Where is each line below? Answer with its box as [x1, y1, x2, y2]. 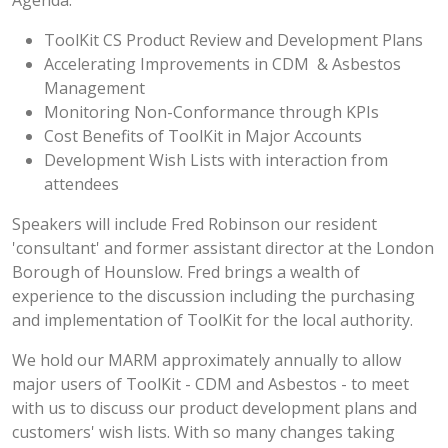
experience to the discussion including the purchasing [12, 285, 415, 307]
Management [44, 77, 145, 99]
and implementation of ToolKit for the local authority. [12, 309, 413, 331]
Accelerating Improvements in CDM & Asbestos [44, 53, 401, 75]
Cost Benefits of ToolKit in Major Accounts [44, 125, 362, 147]
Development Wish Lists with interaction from [44, 149, 388, 171]
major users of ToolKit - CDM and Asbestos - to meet [12, 373, 409, 395]
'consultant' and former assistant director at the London [12, 237, 434, 259]
